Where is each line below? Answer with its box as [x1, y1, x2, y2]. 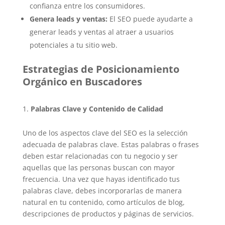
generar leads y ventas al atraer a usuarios [29, 27, 174, 37]
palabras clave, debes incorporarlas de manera [22, 185, 182, 195]
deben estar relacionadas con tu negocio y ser [22, 151, 178, 161]
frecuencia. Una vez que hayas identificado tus [22, 174, 180, 184]
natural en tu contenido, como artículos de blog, [22, 197, 185, 207]
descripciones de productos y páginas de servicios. [22, 208, 194, 218]
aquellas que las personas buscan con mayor [22, 162, 175, 172]
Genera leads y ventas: [29, 14, 107, 24]
